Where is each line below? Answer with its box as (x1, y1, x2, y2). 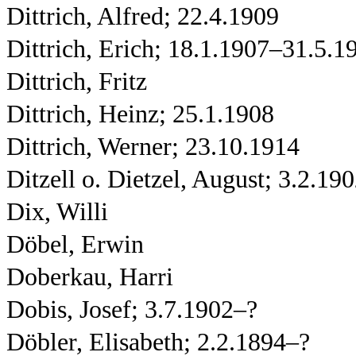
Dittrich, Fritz (6, 68, 147, 95)
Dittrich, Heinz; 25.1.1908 (6, 100, 274, 128)
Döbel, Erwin (6, 230, 144, 258)
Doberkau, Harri (6, 263, 173, 291)
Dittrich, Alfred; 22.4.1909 (6, 2, 279, 30)
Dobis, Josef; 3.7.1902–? (6, 296, 257, 323)
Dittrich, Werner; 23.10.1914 (6, 133, 300, 161)
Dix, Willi (6, 198, 108, 226)
